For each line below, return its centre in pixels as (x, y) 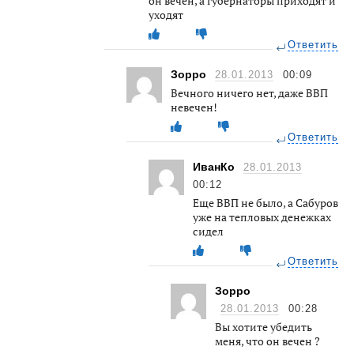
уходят (166, 14)
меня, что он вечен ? (267, 341)
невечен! (194, 107)
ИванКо (215, 166)
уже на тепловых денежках (262, 217)
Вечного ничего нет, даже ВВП (249, 92)
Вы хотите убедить (264, 326)
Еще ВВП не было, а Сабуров (265, 202)
